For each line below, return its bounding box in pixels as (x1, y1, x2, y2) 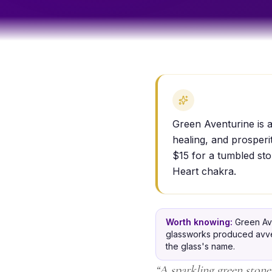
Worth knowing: (166, 217, 235, 227)
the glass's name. (166, 241, 235, 251)
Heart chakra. (172, 165, 236, 177)
